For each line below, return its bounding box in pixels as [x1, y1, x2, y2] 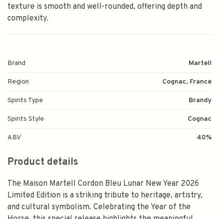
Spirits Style [7, 115, 44, 123]
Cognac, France [162, 78, 212, 86]
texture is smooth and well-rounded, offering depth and [7, 2, 202, 12]
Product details [7, 156, 78, 169]
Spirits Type [7, 96, 43, 105]
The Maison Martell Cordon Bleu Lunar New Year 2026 [7, 179, 199, 189]
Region [7, 78, 29, 86]
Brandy [189, 96, 212, 105]
